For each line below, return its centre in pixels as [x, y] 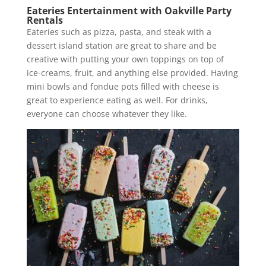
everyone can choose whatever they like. [109, 113]
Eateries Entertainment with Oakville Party [129, 10]
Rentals [45, 20]
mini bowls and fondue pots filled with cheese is [123, 86]
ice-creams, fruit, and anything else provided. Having [132, 72]
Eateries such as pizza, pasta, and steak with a [119, 31]
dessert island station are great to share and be [121, 45]
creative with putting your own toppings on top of [125, 59]
